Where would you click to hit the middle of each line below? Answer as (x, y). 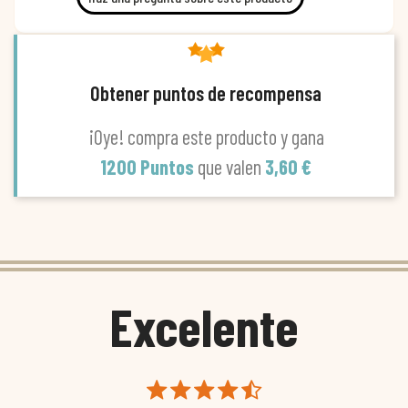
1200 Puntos (149, 167)
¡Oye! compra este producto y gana (206, 137)
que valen (231, 167)
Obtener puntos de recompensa (206, 93)
